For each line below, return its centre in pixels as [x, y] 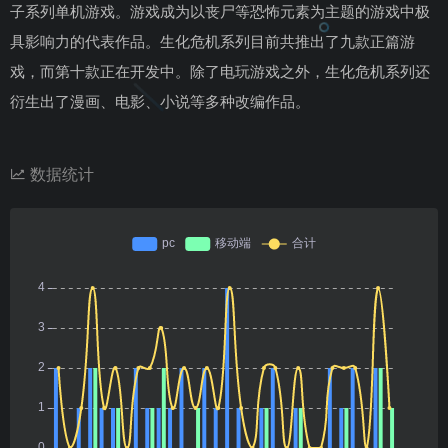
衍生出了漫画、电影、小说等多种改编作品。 [160, 101]
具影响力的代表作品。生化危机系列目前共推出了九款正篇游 [212, 41]
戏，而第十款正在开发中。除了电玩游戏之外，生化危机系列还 [220, 71]
